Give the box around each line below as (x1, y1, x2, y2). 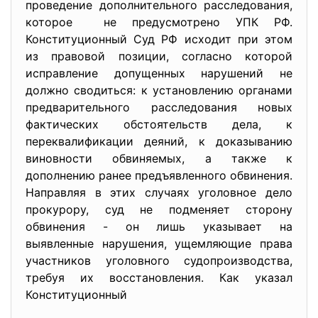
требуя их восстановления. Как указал (26, 270, 292, 285)
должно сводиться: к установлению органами (26, 83, 292, 97)
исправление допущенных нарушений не (26, 66, 292, 80)
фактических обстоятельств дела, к (26, 117, 292, 131)
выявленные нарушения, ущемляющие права (26, 236, 292, 251)
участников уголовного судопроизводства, (26, 253, 292, 268)
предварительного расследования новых (26, 100, 292, 114)
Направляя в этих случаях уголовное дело (26, 185, 292, 199)
